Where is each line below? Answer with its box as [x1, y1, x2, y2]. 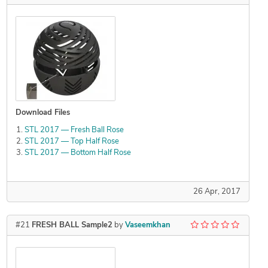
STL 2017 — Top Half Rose [24, 138, 119, 146]
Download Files [15, 109, 70, 117]
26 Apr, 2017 [193, 188, 240, 196]
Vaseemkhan [124, 221, 170, 230]
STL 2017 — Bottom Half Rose [24, 149, 131, 157]
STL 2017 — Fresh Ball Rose [24, 126, 124, 135]
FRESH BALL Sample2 [31, 221, 112, 230]
